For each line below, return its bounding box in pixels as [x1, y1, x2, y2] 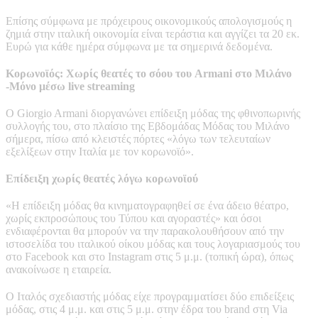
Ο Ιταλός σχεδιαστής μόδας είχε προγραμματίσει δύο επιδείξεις [6, 290, 294, 302]
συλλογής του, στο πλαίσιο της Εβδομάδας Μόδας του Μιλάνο [6, 119, 290, 132]
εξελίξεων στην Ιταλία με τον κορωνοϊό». [6, 145, 194, 158]
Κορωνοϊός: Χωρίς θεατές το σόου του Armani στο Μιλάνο [6, 67, 292, 79]
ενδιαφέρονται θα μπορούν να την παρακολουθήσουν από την [6, 224, 284, 237]
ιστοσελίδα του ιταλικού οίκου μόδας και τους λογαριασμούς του [6, 237, 300, 250]
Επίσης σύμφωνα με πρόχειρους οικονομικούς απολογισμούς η [6, 14, 292, 27]
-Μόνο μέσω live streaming [6, 79, 135, 92]
